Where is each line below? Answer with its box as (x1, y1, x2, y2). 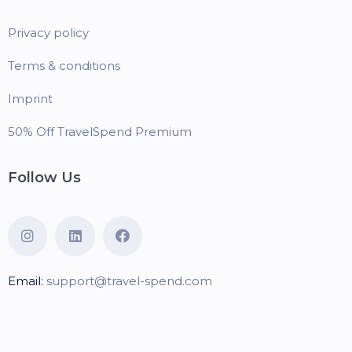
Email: (8, 273, 43, 288)
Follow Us (8, 169, 81, 187)
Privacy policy (8, 25, 89, 41)
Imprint (8, 91, 53, 107)
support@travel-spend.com (46, 273, 212, 288)
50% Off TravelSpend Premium (8, 124, 192, 140)
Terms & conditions (8, 58, 120, 74)
